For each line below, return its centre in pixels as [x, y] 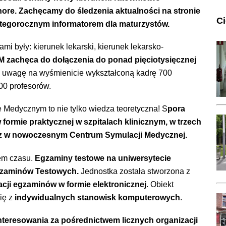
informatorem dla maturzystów [110, 24]
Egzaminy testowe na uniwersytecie [103, 158]
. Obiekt [160, 184]
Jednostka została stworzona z [135, 171]
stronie [187, 11]
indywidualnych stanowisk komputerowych [98, 197]
